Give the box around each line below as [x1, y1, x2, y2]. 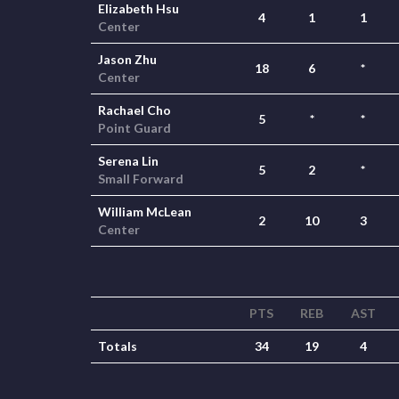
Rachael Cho [98, 102, 171, 118]
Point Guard [98, 120, 171, 135]
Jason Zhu [98, 52, 157, 67]
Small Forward [98, 171, 183, 186]
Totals [98, 338, 137, 354]
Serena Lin [98, 153, 159, 168]
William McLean [98, 204, 191, 219]
